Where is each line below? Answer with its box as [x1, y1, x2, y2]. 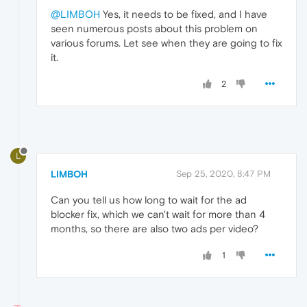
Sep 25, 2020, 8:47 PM [176, 168, 271, 179]
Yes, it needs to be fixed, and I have [100, 8, 267, 21]
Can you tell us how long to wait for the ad [51, 193, 247, 206]
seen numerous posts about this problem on [51, 23, 258, 35]
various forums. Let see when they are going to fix [51, 37, 282, 49]
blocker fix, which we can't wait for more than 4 [51, 208, 265, 220]
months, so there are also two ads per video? [51, 222, 258, 234]
